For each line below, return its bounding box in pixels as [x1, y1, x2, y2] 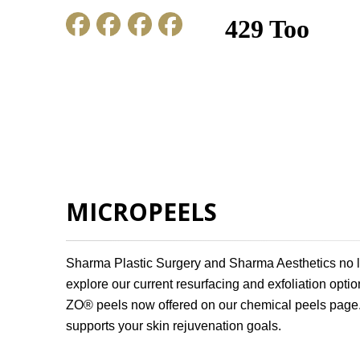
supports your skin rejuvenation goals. [66, 319, 281, 333]
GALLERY [264, 151, 319, 168]
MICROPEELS [66, 195, 217, 228]
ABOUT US [162, 151, 224, 168]
